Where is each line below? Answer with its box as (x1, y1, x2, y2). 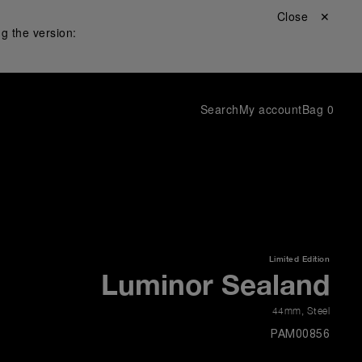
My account (238, 101, 302, 117)
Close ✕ (276, 8, 330, 24)
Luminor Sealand (101, 267, 330, 301)
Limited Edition (268, 254, 330, 263)
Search (200, 101, 239, 117)
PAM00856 (271, 330, 330, 340)
